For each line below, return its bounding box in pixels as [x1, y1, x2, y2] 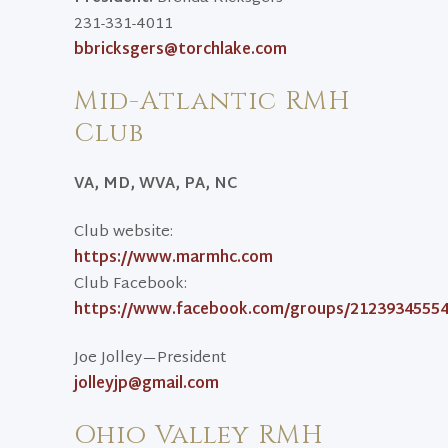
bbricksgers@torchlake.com [74, 37, 287, 64]
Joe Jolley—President [74, 345, 226, 372]
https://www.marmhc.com [74, 245, 273, 272]
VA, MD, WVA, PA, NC [74, 171, 238, 198]
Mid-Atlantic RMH [74, 84, 351, 119]
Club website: [74, 219, 173, 246]
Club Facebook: [74, 271, 187, 298]
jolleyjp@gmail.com [74, 371, 219, 398]
